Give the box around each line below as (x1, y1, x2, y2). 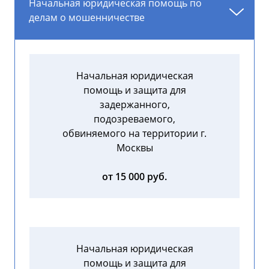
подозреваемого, (94, 112, 175, 126)
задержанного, (99, 98, 170, 112)
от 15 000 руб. (102, 170, 167, 184)
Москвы (116, 141, 153, 155)
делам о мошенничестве (29, 11, 145, 25)
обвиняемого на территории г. (62, 127, 207, 141)
